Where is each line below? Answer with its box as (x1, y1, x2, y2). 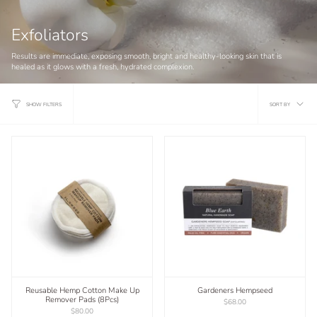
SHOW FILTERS (26, 100, 62, 108)
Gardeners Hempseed (197, 285, 272, 296)
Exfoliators (11, 23, 88, 46)
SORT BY (270, 100, 290, 108)
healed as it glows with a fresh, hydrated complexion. (11, 62, 194, 73)
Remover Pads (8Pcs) (45, 294, 119, 305)
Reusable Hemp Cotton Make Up (25, 285, 139, 296)
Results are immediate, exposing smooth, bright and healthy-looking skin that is (11, 51, 282, 62)
